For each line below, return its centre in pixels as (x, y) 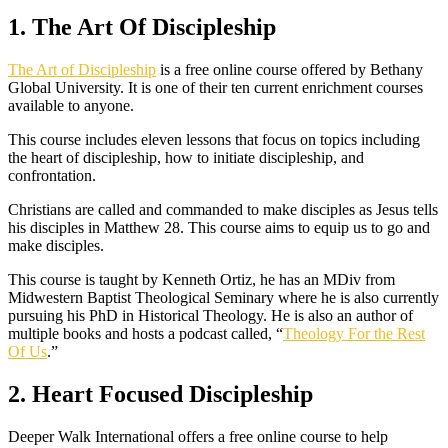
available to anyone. (71, 105)
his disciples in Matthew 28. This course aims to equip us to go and (219, 227)
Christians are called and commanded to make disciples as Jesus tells (223, 209)
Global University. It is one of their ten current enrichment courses (215, 87)
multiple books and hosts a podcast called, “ (145, 333)
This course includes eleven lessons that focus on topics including (214, 139)
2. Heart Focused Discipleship (160, 393)
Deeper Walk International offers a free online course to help (198, 436)
